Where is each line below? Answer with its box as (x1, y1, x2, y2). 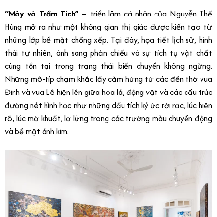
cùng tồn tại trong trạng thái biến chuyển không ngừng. (5, 60, 212, 72)
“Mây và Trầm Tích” (5, 7, 79, 19)
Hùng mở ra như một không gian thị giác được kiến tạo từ (5, 20, 212, 32)
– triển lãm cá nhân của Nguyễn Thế (79, 7, 213, 19)
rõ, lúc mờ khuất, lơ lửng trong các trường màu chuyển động (5, 112, 212, 124)
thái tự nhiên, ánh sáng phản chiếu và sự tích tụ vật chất (5, 46, 212, 59)
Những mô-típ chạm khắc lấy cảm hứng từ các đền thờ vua (5, 73, 212, 85)
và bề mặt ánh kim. (5, 125, 69, 137)
